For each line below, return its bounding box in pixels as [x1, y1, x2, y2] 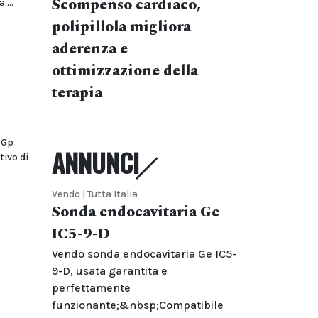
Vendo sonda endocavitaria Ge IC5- [52, 247, 236, 261]
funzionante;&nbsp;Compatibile [52, 298, 224, 312]
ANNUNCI [52, 144, 139, 181]
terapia [52, 82, 102, 104]
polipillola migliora [52, 16, 191, 38]
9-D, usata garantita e [52, 264, 168, 278]
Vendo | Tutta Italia [52, 188, 138, 200]
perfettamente [52, 281, 131, 295]
